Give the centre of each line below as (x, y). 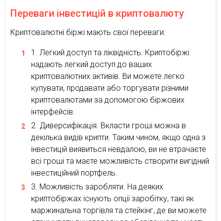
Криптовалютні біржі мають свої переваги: (88, 32)
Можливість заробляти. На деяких (101, 186)
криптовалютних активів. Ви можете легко (108, 76)
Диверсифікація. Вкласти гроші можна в (113, 125)
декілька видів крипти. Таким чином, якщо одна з (118, 137)
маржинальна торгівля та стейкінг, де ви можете (119, 210)
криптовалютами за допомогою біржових (108, 100)
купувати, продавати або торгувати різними (110, 88)
